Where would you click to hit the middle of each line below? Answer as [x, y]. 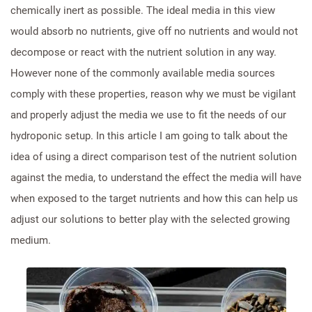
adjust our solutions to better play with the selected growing [150, 219]
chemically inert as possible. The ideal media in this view [143, 10]
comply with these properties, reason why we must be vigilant [153, 94]
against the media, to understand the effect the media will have [156, 177]
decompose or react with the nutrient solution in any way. [143, 52]
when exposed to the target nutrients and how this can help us [154, 198]
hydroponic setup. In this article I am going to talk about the [149, 135]
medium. [31, 240]
